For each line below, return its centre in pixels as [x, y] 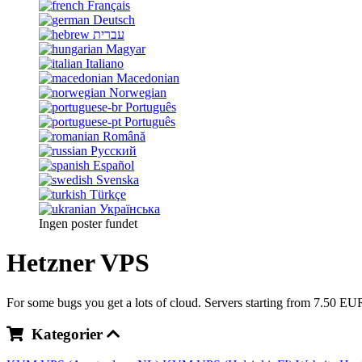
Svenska [118, 180]
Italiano [105, 63]
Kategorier [65, 334]
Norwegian [138, 93]
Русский [114, 151]
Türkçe [108, 194]
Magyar [126, 49]
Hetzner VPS [78, 263]
